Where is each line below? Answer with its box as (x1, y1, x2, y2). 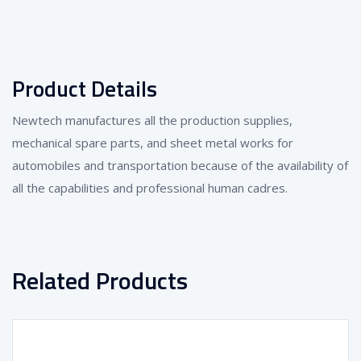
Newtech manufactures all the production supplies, (12, 111, 293, 128)
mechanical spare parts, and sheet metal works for (12, 134, 293, 151)
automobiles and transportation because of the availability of (12, 156, 348, 173)
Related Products (12, 261, 188, 299)
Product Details (12, 71, 157, 105)
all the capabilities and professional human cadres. (12, 179, 288, 196)
